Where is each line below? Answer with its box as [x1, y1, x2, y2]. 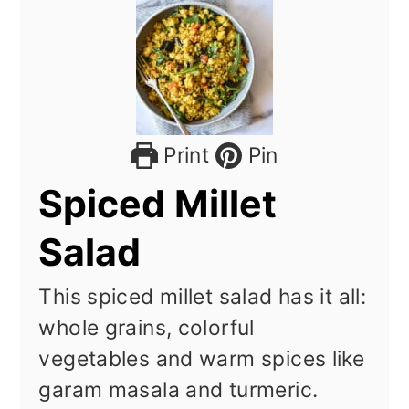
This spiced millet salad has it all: [38, 284, 367, 310]
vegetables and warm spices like [38, 346, 365, 372]
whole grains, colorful [38, 315, 255, 341]
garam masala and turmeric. [38, 377, 319, 404]
